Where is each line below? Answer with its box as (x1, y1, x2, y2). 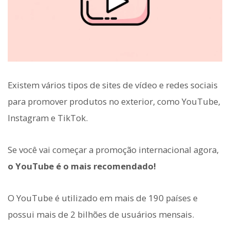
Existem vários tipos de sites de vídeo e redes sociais (8, 79, 218, 91)
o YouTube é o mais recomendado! (8, 160, 156, 172)
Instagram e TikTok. (8, 111, 88, 124)
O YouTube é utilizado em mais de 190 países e (8, 192, 198, 204)
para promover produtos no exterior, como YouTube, (8, 95, 220, 107)
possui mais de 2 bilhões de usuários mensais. (8, 208, 194, 221)
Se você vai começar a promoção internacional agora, (8, 144, 219, 156)
